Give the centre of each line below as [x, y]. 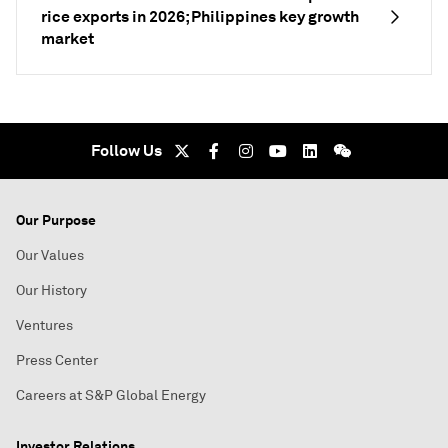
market [67, 38]
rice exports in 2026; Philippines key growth [200, 16]
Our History [51, 290]
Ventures [44, 325]
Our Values [50, 255]
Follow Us [126, 150]
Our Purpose [56, 219]
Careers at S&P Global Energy [111, 395]
